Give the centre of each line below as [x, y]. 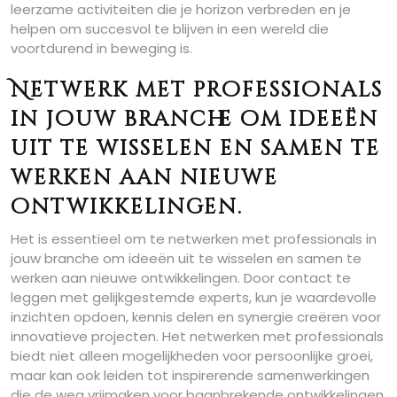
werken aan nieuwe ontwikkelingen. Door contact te [181, 278]
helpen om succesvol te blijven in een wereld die [170, 29]
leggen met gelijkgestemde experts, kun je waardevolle [194, 297]
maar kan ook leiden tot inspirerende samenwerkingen [190, 375]
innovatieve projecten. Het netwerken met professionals [197, 336]
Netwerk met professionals [197, 90]
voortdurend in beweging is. [101, 48]
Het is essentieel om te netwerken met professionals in [194, 239]
